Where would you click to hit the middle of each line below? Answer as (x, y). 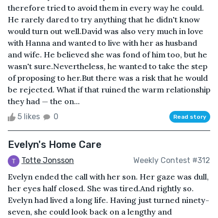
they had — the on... (44, 101)
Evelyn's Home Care (55, 144)
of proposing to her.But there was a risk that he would (108, 78)
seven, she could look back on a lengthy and (90, 211)
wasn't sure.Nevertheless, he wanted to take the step (108, 66)
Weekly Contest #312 (172, 161)
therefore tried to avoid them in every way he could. (106, 8)
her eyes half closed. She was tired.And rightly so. (101, 188)
